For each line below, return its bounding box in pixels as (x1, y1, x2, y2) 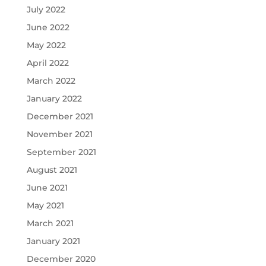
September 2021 (26, 146, 96, 157)
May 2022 (26, 39, 66, 50)
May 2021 (26, 199, 64, 211)
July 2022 (26, 4, 65, 15)
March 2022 (26, 75, 75, 86)
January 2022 (26, 93, 82, 104)
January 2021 (26, 235, 80, 246)
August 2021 (26, 164, 77, 175)
